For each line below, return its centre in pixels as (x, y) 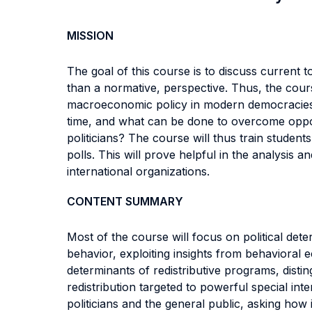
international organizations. (138, 171)
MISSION (90, 36)
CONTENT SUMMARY (125, 201)
